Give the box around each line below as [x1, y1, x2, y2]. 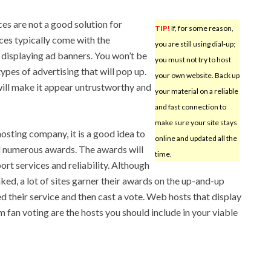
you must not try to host [154, 54, 231, 64]
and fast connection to [154, 102, 226, 111]
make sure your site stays [154, 117, 237, 127]
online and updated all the [154, 133, 237, 143]
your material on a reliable [154, 86, 238, 96]
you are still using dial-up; [154, 39, 235, 48]
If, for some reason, [169, 23, 233, 33]
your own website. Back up [154, 70, 240, 80]
